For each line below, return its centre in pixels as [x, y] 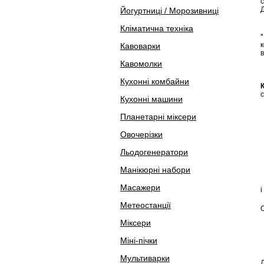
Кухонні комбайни [155, 81]
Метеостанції [146, 205]
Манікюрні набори [155, 170]
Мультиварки [145, 258]
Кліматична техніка [157, 28]
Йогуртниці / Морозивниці [169, 11]
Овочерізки [141, 134]
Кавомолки [141, 64]
